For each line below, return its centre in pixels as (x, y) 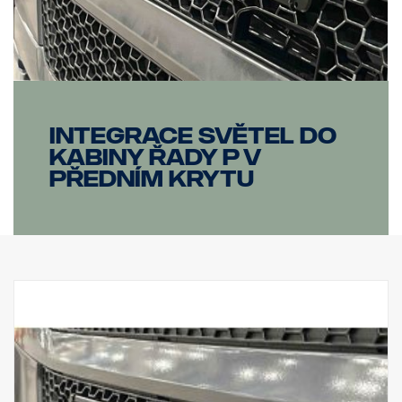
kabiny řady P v (155, 157)
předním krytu (152, 179)
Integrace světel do (193, 135)
